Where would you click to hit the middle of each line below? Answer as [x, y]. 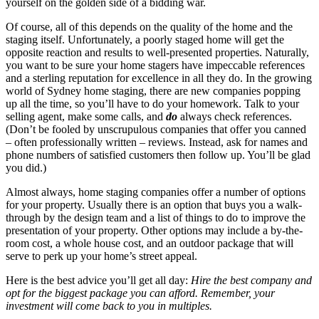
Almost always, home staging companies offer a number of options [156, 192]
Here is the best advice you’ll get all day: [98, 280]
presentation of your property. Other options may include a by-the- [154, 230]
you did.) [26, 167]
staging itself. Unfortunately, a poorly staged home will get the [145, 39]
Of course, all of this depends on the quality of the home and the [149, 26]
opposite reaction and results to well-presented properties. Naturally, [157, 52]
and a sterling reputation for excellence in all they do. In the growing [159, 78]
